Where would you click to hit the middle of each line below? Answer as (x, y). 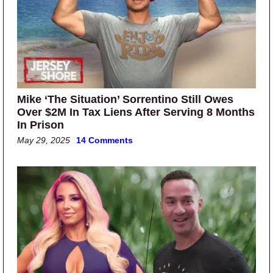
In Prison (41, 125)
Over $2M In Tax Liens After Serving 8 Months (136, 112)
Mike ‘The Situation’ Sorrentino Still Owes (125, 100)
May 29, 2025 (44, 140)
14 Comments (105, 140)
